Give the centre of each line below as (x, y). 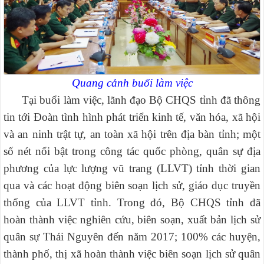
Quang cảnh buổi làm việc (132, 83)
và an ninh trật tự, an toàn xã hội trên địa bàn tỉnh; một (132, 134)
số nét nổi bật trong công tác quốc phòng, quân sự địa (132, 151)
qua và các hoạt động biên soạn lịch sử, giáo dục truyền (132, 186)
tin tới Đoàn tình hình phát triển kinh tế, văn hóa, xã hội (132, 117)
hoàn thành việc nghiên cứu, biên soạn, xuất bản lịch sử (132, 220)
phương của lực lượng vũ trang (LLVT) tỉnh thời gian (132, 169)
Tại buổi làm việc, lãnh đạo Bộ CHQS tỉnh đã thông (132, 100)
